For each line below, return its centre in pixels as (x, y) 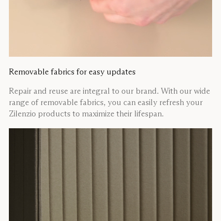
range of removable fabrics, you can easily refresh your (106, 102)
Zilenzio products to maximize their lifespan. (86, 113)
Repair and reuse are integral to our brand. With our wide (110, 91)
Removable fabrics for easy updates (72, 71)
